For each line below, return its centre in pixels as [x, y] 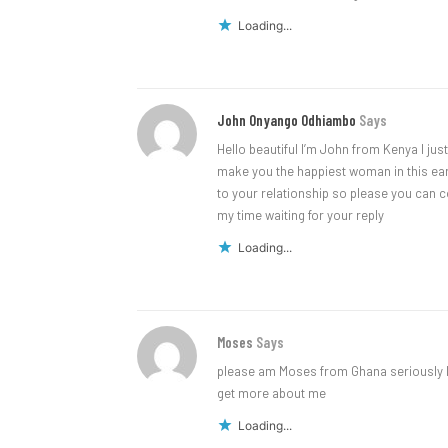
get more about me [271, 393]
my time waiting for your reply [300, 215]
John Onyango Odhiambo [286, 120]
